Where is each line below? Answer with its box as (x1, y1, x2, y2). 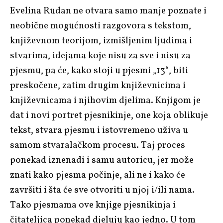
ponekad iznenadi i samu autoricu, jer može (10, 153, 194, 167)
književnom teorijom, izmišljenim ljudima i (10, 34, 192, 47)
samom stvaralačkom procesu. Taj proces (10, 138, 185, 152)
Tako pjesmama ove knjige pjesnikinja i (10, 198, 176, 212)
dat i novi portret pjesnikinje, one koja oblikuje (10, 109, 208, 122)
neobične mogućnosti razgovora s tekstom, (10, 19, 191, 32)
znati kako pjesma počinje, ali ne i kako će (10, 168, 185, 182)
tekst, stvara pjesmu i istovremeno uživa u (10, 123, 188, 137)
